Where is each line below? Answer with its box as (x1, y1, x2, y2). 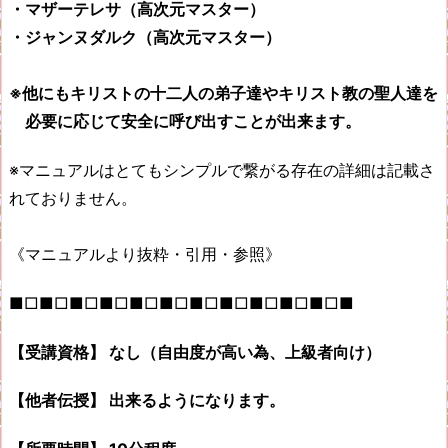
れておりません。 (9, 187, 137, 208)
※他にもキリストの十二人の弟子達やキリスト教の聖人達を (9, 83, 438, 104)
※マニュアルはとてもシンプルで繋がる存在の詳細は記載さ (9, 159, 435, 180)
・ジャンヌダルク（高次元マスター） (9, 27, 281, 48)
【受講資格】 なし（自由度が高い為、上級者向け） (9, 341, 381, 362)
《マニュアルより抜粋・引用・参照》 (9, 243, 281, 264)
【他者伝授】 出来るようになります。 (9, 390, 285, 411)
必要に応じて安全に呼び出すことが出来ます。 (9, 111, 361, 132)
